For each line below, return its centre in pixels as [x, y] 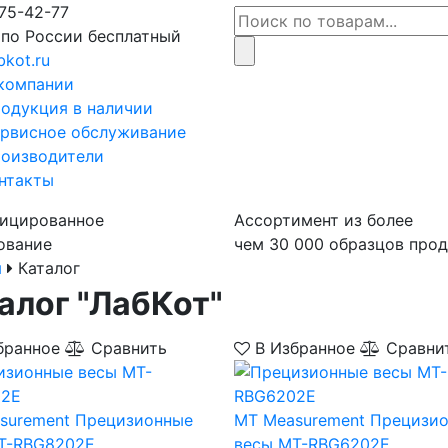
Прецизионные [134, 420]
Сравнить [126, 348]
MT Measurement [299, 420]
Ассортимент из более [323, 220]
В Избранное [304, 348]
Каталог [46, 268]
